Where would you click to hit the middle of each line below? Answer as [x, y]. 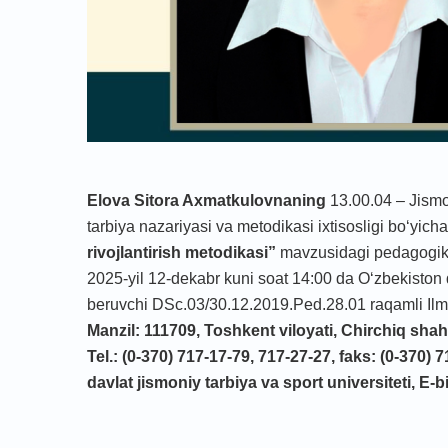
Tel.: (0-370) [130, 356]
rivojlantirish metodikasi [177, 252]
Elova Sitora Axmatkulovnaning [208, 200]
